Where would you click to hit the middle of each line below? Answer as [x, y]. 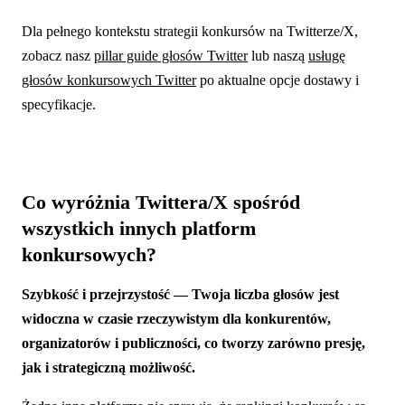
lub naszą [278, 55]
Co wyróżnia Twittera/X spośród [161, 202]
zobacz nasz [58, 55]
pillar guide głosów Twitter [171, 55]
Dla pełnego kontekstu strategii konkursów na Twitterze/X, [190, 31]
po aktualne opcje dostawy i [278, 80]
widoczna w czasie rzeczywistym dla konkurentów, [176, 318]
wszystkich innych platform [139, 228]
